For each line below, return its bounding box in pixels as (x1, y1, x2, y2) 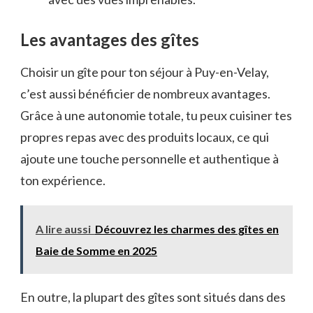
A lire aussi (36, 221, 91, 235)
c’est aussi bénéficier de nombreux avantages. (20, 85, 270, 101)
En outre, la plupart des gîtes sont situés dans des (20, 289, 286, 305)
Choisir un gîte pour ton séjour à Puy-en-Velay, (20, 64, 269, 80)
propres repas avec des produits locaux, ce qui (20, 129, 269, 145)
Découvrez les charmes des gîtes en (95, 221, 279, 235)
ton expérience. (20, 172, 105, 188)
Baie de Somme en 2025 (36, 243, 157, 257)
